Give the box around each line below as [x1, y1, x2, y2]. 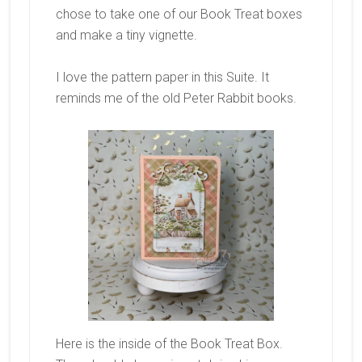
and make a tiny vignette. [55, 27, 197, 43]
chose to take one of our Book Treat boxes [55, 6, 302, 22]
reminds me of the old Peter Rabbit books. [55, 90, 297, 106]
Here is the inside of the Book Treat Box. [55, 335, 283, 351]
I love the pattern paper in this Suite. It [55, 69, 269, 85]
